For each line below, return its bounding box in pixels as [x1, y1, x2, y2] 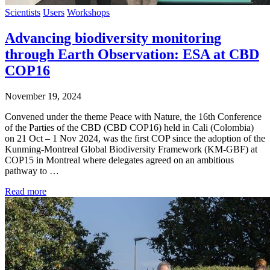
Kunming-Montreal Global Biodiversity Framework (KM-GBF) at [5, 144, 257, 155]
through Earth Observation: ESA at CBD [5, 46, 259, 63]
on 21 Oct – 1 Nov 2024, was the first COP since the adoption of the [5, 133, 265, 144]
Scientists [5, 7, 40, 18]
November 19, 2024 [5, 91, 81, 102]
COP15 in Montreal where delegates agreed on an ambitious [5, 155, 234, 166]
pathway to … [5, 166, 59, 177]
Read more [5, 186, 46, 197]
